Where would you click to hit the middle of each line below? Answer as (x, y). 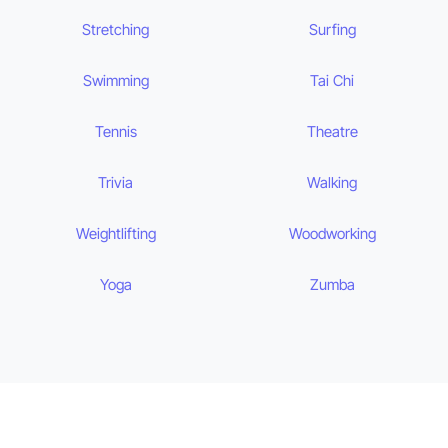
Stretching (116, 30)
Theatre (332, 132)
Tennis (115, 132)
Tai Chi (332, 81)
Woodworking (332, 234)
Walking (332, 183)
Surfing (332, 30)
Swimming (115, 81)
